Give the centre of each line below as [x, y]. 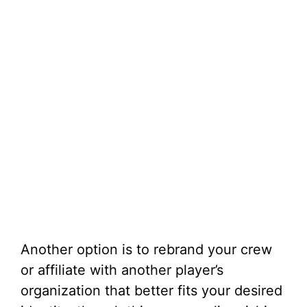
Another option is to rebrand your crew [146, 250]
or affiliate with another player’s [122, 270]
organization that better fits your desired [151, 291]
